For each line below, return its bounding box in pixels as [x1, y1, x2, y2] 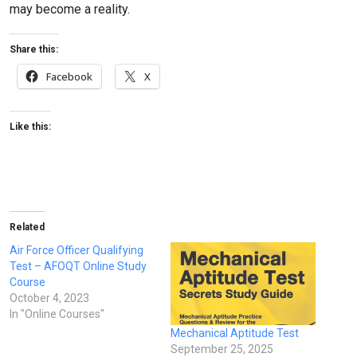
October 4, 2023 [10, 292, 89, 304]
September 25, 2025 [171, 343, 273, 355]
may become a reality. [10, 2, 130, 17]
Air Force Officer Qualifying [10, 244, 143, 257]
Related [10, 222, 45, 233]
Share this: [10, 44, 58, 55]
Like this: [10, 121, 51, 132]
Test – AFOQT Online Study [10, 260, 147, 273]
